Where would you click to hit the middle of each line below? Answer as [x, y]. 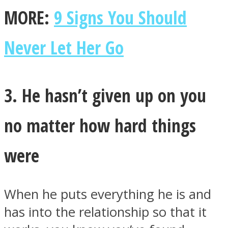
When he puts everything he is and [108, 194]
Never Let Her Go [64, 47]
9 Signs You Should [120, 17]
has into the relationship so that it [105, 212]
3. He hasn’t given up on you [105, 95]
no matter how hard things [100, 125]
